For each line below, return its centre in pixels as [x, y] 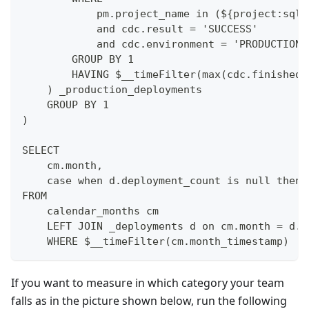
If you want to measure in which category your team [148, 283]
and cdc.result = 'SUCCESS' [140, 29]
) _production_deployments [112, 90]
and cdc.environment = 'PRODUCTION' [165, 44]
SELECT [44, 151]
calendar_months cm [90, 211]
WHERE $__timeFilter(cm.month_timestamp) [156, 242]
